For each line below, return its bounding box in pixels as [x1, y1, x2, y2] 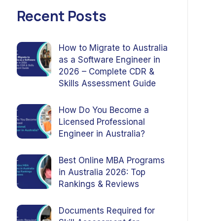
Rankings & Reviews [58, 179, 139, 189]
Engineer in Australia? [58, 129, 145, 139]
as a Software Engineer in [58, 55, 160, 65]
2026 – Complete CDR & [58, 67, 154, 76]
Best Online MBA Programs [58, 155, 165, 165]
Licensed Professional [58, 117, 145, 127]
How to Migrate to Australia [58, 43, 168, 53]
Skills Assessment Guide [58, 78, 156, 88]
